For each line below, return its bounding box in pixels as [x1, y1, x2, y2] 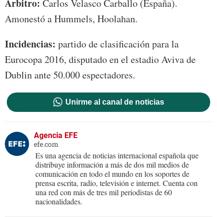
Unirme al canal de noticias [65, 98, 164, 107]
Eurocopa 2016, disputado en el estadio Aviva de [5, 53, 196, 66]
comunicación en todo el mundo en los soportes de [35, 169, 189, 179]
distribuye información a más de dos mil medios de [35, 159, 189, 170]
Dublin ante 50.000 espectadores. [5, 68, 135, 82]
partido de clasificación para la [56, 37, 179, 51]
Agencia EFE [34, 131, 77, 140]
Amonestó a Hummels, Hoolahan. [5, 12, 138, 26]
